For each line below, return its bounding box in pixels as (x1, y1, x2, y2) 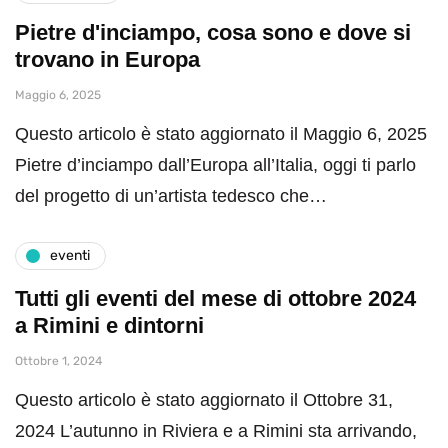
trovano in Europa (15, 46, 200, 72)
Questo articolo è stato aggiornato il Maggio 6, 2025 (15, 123, 427, 144)
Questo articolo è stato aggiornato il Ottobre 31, (15, 389, 393, 410)
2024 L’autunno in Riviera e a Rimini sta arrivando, (15, 420, 417, 441)
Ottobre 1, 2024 (15, 353, 102, 368)
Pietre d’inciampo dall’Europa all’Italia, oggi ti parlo (15, 154, 416, 175)
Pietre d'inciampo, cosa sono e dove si (15, 19, 411, 45)
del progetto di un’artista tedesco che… (15, 185, 327, 206)
